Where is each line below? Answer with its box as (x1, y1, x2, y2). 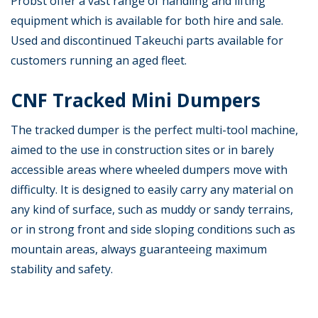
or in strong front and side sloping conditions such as (11, 221, 295, 238)
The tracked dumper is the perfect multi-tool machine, (11, 122, 298, 138)
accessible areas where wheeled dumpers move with (11, 162, 287, 178)
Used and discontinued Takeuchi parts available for (11, 33, 283, 49)
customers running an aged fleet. (11, 53, 187, 69)
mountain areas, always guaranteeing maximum (11, 241, 267, 258)
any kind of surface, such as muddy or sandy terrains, (11, 202, 293, 218)
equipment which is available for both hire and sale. (11, 13, 283, 29)
